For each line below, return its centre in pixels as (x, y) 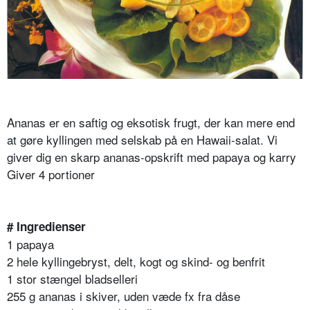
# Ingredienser (46, 227)
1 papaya (30, 244)
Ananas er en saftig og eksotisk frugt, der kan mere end (151, 122)
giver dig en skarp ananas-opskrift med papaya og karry (152, 157)
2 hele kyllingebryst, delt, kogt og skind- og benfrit (136, 262)
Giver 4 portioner (51, 174)
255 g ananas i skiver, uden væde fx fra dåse (124, 296)
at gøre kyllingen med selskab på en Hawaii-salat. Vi (142, 140)
